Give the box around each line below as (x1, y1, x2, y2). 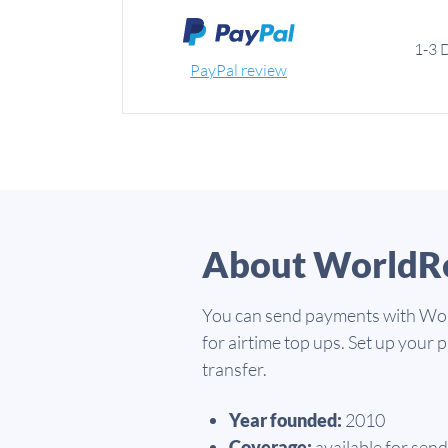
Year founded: (229, 409, 342, 432)
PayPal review (190, 59, 287, 80)
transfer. (202, 358, 267, 381)
